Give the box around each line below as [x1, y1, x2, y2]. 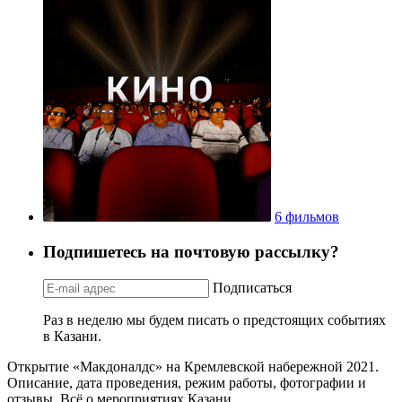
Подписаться [213, 279, 292, 295]
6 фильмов [275, 209, 339, 225]
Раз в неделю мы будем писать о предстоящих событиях [43, 311, 386, 328]
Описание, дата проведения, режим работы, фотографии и [7, 374, 366, 390]
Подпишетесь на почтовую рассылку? [43, 241, 339, 261]
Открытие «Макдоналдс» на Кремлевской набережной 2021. [7, 358, 379, 374]
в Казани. [43, 328, 101, 344]
